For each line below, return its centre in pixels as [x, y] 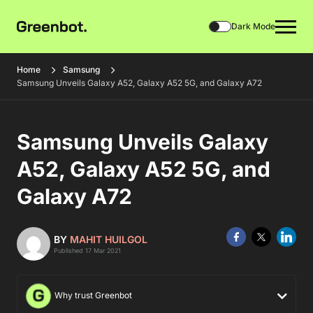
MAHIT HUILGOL [109, 239]
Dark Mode [253, 26]
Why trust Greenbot [92, 296]
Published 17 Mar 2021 [87, 250]
